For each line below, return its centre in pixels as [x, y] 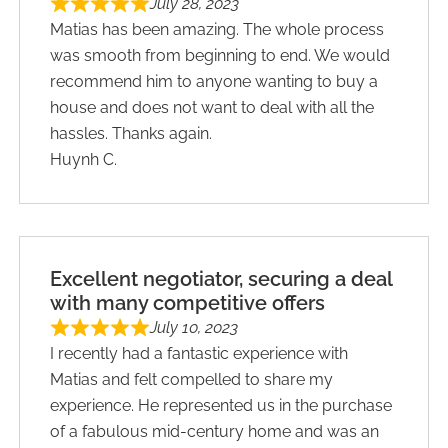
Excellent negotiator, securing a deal [221, 278]
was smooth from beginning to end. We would [220, 55]
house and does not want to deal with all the [212, 107]
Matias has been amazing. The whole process [217, 29]
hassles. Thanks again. [131, 133]
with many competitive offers [188, 302]
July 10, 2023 [194, 327]
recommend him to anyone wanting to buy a [214, 81]
